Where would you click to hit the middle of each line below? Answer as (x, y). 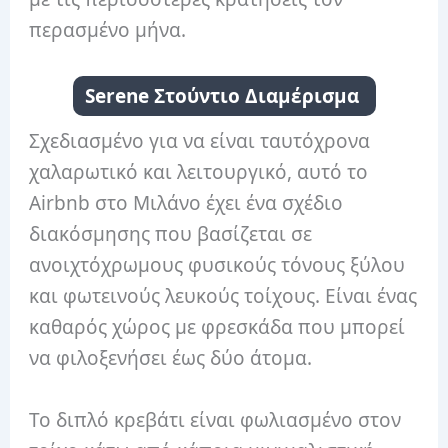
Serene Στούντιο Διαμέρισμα (224, 96)
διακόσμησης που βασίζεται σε (171, 234)
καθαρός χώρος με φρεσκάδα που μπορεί (217, 327)
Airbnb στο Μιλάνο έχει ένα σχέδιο (186, 203)
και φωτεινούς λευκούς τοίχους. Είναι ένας (223, 296)
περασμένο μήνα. (108, 29)
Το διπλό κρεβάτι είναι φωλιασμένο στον (215, 419)
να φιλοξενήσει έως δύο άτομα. (171, 358)
